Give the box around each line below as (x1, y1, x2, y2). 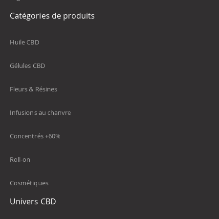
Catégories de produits (10, 10, 95, 22)
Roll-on (10, 155, 31, 164)
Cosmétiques (10, 178, 48, 188)
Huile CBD (10, 38, 39, 47)
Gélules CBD (10, 61, 45, 70)
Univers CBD (10, 196, 56, 207)
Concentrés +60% (10, 131, 61, 141)
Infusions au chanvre (10, 108, 71, 117)
